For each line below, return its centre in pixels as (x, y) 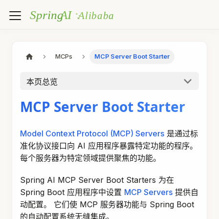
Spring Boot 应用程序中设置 (72, 192)
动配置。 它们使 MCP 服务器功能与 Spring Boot (107, 204)
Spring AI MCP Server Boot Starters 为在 (97, 180)
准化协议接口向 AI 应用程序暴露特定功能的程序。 (109, 146)
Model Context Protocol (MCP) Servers (92, 133)
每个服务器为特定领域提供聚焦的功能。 (90, 158)
